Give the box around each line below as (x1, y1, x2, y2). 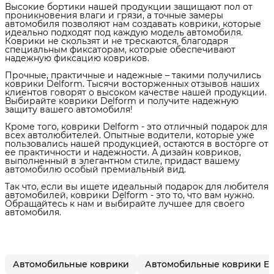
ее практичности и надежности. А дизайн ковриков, (5, 146, 241, 158)
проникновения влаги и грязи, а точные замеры (5, 9, 223, 21)
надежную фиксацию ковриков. (5, 52, 149, 64)
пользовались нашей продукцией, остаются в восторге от (5, 138, 268, 149)
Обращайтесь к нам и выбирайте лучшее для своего (5, 198, 245, 209)
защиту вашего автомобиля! (5, 103, 133, 115)
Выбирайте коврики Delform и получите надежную (5, 95, 239, 106)
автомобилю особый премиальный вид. (5, 163, 186, 175)
